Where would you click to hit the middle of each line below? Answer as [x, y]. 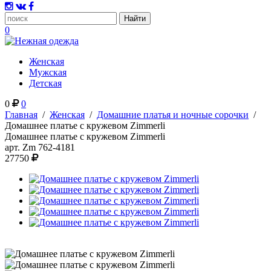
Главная [21, 115]
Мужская [48, 72]
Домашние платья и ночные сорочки [173, 115]
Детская [45, 83]
